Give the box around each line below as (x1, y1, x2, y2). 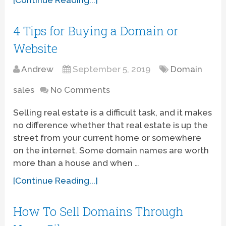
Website (13, 40, 58, 56)
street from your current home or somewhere (13, 132, 202, 143)
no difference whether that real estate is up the (13, 120, 208, 130)
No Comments (50, 84, 110, 95)
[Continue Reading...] (13, 175, 98, 186)
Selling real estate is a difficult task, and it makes (13, 107, 212, 118)
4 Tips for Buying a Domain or (13, 22, 179, 39)
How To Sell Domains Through (13, 203, 184, 219)
